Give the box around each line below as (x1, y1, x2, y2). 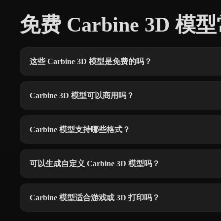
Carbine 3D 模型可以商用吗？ (30, 91, 134, 100)
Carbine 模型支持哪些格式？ (30, 125, 130, 134)
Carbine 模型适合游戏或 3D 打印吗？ (30, 193, 160, 202)
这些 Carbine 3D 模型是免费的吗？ (30, 57, 152, 66)
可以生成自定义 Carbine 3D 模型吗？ (30, 159, 160, 168)
